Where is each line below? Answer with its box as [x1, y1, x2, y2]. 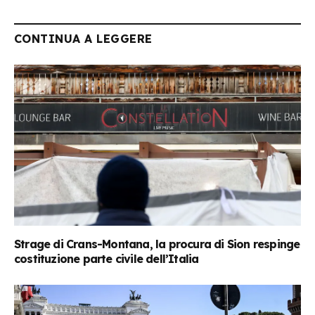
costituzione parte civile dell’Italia [14, 251, 199, 266]
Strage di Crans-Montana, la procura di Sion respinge [14, 236, 300, 251]
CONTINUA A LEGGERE [14, 31, 153, 46]
